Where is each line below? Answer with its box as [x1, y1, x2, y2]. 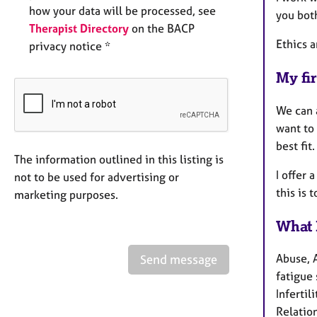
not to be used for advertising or [14, 170, 179, 185]
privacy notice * [29, 39, 110, 54]
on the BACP [129, 21, 195, 36]
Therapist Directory [29, 21, 129, 36]
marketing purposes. [14, 188, 118, 202]
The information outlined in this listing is [14, 152, 224, 167]
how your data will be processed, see [29, 4, 216, 18]
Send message [140, 252, 217, 267]
